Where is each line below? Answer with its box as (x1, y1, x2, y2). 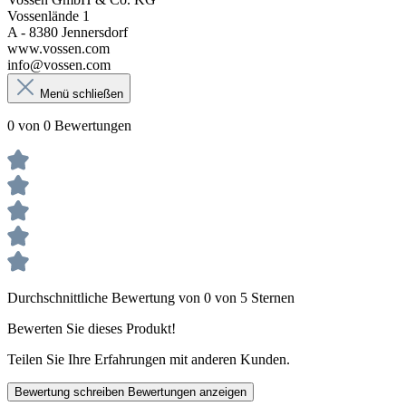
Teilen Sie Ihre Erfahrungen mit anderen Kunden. (7, 351, 290, 367)
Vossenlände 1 (7, 7, 90, 24)
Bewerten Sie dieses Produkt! (7, 320, 176, 336)
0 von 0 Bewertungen (7, 117, 131, 133)
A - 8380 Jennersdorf (7, 24, 128, 40)
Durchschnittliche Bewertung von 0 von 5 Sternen (7, 289, 295, 305)
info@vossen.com (7, 56, 111, 72)
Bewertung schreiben (14, 384, 128, 399)
